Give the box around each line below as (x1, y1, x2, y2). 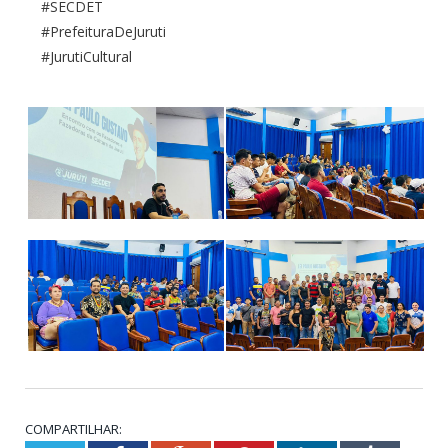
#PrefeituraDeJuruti (40, 22, 166, 42)
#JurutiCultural (40, 47, 132, 67)
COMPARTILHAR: (25, 419, 122, 438)
